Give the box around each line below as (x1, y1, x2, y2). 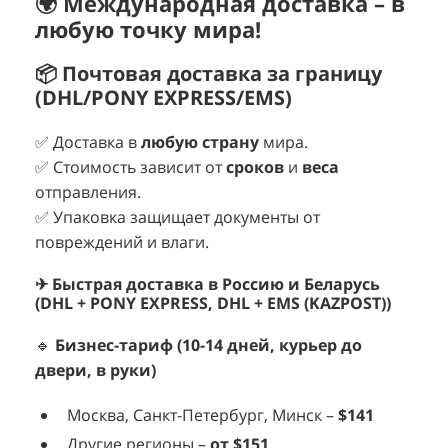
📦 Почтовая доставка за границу (35, 60, 382, 88)
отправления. (35, 181, 141, 204)
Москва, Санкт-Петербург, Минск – (67, 404, 338, 427)
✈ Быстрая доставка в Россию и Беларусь (35, 273, 380, 296)
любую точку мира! (35, 14, 261, 45)
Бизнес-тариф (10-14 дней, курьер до (55, 334, 362, 357)
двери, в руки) (35, 359, 156, 382)
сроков (226, 156, 284, 179)
